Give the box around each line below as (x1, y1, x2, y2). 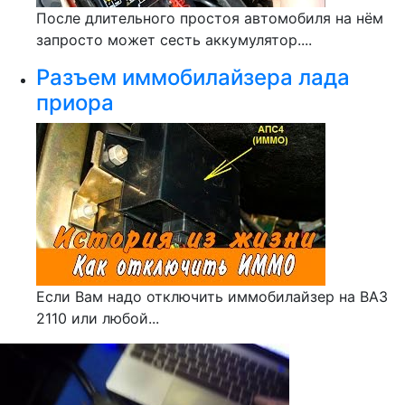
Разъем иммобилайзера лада (36, 64, 350, 90)
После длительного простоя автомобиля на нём (36, 9, 383, 27)
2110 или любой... (36, 309, 159, 327)
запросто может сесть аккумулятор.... (36, 31, 312, 49)
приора (36, 89, 114, 116)
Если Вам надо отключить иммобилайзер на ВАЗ (36, 287, 388, 306)
